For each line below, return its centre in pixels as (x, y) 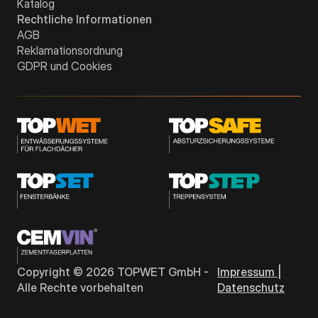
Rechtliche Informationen (84, 20)
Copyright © (51, 272)
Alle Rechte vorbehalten (80, 287)
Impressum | (250, 272)
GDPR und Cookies (65, 66)
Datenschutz (251, 287)
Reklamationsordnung (70, 51)
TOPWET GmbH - (161, 272)
